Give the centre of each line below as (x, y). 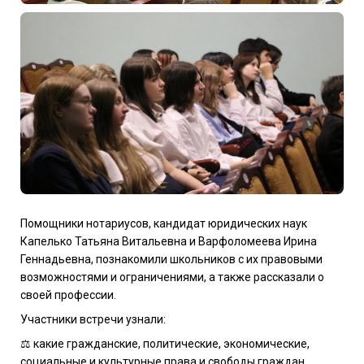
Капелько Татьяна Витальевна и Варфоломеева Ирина (169, 241)
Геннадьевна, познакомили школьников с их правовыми (171, 259)
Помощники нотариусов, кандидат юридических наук (164, 223)
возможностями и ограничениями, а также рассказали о (172, 277)
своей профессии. (68, 295)
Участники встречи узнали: (93, 319)
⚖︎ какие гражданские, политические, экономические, (165, 343)
